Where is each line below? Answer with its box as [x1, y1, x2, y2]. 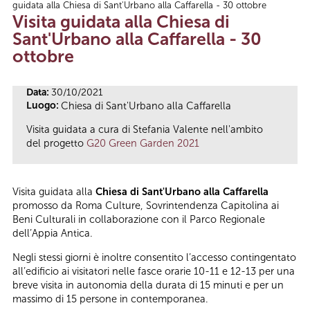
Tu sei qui [12, 1, 82, 21]
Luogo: [26, 99, 61, 111]
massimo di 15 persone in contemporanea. [12, 292, 208, 305]
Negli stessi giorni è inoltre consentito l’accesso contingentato [12, 250, 296, 264]
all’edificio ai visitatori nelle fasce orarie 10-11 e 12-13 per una [12, 264, 295, 277]
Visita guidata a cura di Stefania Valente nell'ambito [26, 123, 263, 136]
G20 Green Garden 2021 [86, 137, 199, 150]
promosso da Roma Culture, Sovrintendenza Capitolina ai [12, 199, 279, 212]
